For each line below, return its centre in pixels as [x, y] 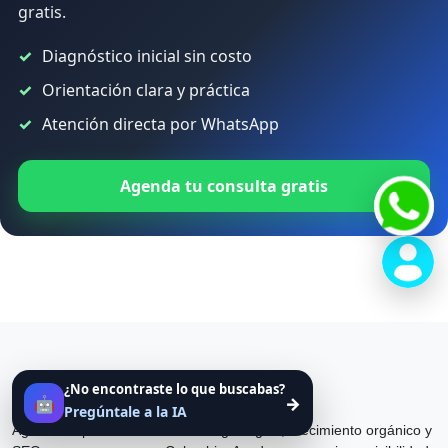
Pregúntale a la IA [125, 411]
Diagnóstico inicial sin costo [147, 56]
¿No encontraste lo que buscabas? [174, 389]
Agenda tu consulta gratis [224, 186]
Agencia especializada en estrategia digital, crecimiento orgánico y [222, 430]
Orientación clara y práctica [146, 90]
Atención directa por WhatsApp [160, 124]
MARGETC [62, 400]
